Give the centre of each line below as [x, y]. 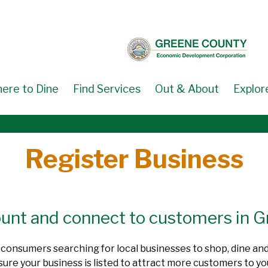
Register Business [134, 159]
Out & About [187, 89]
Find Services [107, 89]
